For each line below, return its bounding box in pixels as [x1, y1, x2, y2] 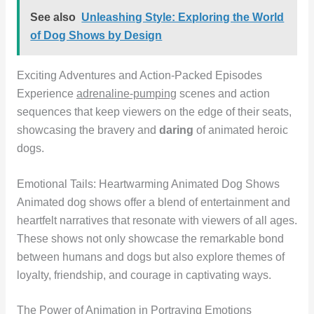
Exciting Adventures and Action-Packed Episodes [16, 69, 262, 81]
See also [30, 11, 76, 23]
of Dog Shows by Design [30, 29, 163, 41]
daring [158, 123, 193, 136]
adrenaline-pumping [76, 87, 177, 100]
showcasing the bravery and [16, 123, 159, 136]
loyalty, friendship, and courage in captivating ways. [16, 268, 271, 281]
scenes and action [176, 87, 270, 100]
